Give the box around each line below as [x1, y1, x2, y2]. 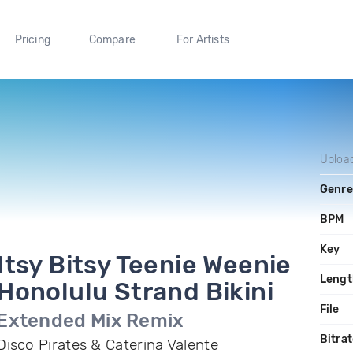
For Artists [176, 32, 229, 46]
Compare [88, 32, 136, 46]
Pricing [14, 32, 50, 46]
